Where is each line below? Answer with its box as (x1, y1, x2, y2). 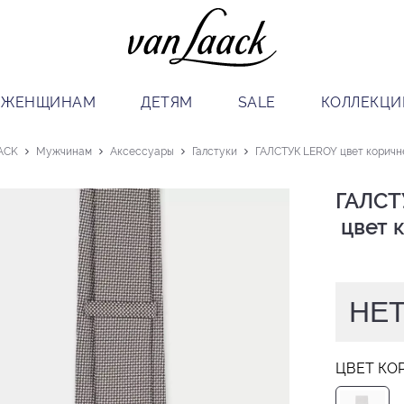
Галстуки (192, 145, 237, 159)
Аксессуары (110, 145, 174, 159)
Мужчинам (36, 145, 92, 159)
